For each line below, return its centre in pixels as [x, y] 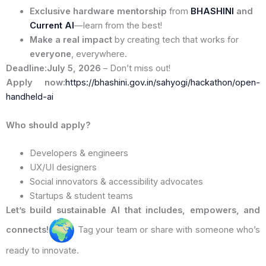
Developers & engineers [79, 153]
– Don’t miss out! [136, 69]
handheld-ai [30, 97]
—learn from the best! [118, 26]
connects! [27, 229]
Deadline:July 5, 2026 [53, 69]
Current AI [52, 26]
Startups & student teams [81, 196]
